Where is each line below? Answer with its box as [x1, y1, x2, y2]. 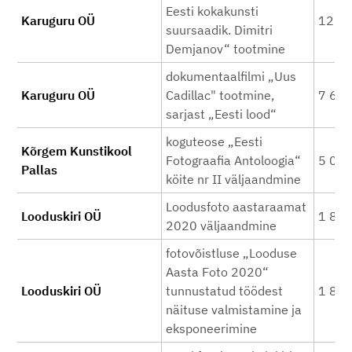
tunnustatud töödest [166, 283, 283, 299]
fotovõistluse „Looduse [166, 245, 297, 261]
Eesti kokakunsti [166, 3, 258, 19]
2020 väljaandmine [166, 218, 277, 233]
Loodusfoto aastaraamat [166, 199, 306, 214]
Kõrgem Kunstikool [21, 143, 132, 159]
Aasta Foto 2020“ [166, 264, 269, 280]
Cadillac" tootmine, [166, 87, 274, 103]
